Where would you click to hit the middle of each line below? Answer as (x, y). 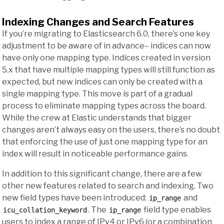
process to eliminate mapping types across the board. (104, 106)
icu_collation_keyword (45, 210)
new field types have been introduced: (75, 198)
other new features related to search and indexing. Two (108, 186)
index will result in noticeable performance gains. (95, 154)
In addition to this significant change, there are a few (102, 174)
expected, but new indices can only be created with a (102, 82)
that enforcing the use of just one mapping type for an (105, 142)
